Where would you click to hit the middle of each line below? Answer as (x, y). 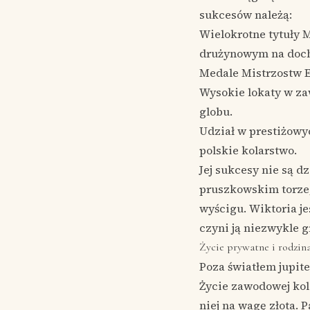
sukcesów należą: (246, 15)
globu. (216, 111)
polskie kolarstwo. (248, 150)
